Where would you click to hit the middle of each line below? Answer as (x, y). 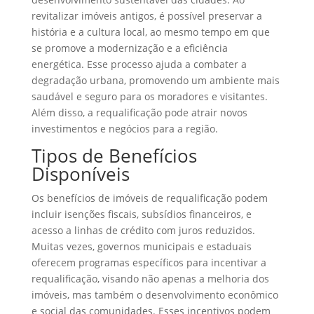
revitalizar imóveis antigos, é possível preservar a (146, 16)
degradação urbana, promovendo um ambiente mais (155, 81)
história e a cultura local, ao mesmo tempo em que (150, 32)
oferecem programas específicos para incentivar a (149, 263)
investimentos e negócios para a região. (124, 129)
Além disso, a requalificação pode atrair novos (139, 113)
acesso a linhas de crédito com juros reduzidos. (143, 231)
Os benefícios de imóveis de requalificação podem (149, 198)
